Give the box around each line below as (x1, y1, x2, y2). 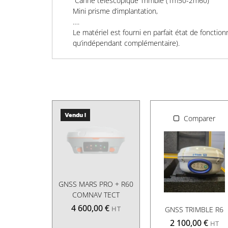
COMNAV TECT (72, 190, 120, 200)
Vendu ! (65, 110, 86, 120)
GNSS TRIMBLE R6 (165, 205, 224, 215)
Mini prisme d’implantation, (73, 6, 158, 16)
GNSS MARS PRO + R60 (59, 179, 134, 189)
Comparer (184, 113, 216, 123)
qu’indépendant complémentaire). (73, 38, 180, 48)
